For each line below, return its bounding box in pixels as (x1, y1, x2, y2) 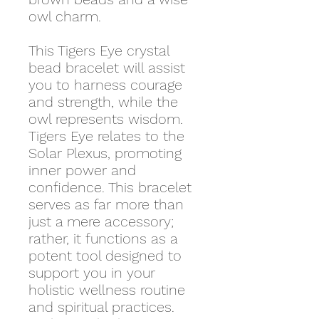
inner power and (28, 162, 136, 179)
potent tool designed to (28, 247, 182, 264)
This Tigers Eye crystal (28, 42, 169, 59)
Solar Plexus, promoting (28, 145, 182, 162)
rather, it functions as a (28, 230, 177, 247)
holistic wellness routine (28, 281, 185, 298)
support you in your (28, 264, 155, 281)
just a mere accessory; (28, 213, 174, 230)
